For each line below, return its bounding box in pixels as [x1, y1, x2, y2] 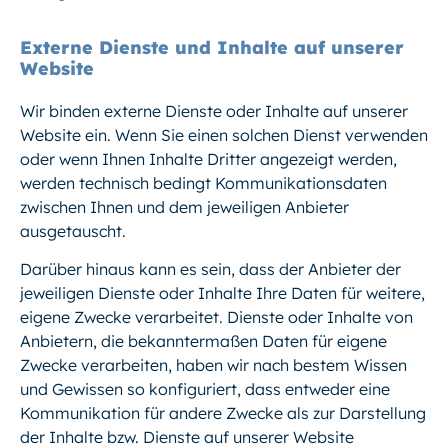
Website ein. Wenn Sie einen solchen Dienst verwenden [20, 125, 428, 146]
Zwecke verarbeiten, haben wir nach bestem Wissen [20, 355, 407, 376]
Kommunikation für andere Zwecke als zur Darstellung [20, 403, 426, 424]
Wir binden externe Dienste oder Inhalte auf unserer [20, 101, 408, 122]
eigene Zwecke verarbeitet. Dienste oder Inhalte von [20, 307, 413, 328]
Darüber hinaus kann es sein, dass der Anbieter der [20, 259, 401, 280]
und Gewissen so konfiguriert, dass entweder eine [20, 379, 390, 400]
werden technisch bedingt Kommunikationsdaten [20, 173, 387, 194]
